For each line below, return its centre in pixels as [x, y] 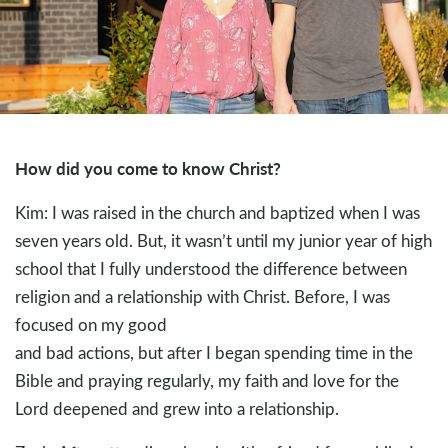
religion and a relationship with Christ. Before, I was [202, 297]
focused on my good [91, 325]
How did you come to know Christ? [148, 168]
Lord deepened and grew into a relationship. [177, 409]
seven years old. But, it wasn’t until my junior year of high [223, 241]
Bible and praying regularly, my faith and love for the [207, 381]
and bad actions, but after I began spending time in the [214, 353]
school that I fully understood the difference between [211, 269]
